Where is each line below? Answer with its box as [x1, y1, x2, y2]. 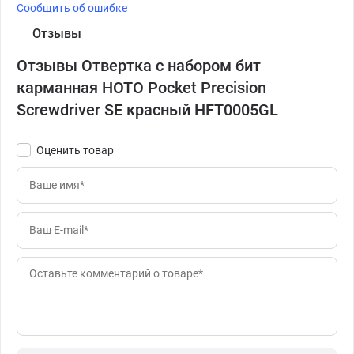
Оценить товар [36, 143, 114, 156]
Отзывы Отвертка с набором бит [17, 55, 261, 75]
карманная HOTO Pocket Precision [17, 77, 266, 97]
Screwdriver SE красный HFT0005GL [17, 100, 278, 119]
